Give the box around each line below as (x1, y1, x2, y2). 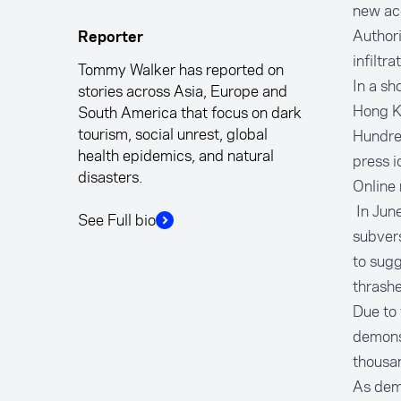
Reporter (78, 30, 144, 45)
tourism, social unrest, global (78, 124, 269, 145)
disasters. (78, 166, 143, 188)
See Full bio (78, 209, 157, 231)
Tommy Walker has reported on (78, 59, 285, 81)
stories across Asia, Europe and (78, 81, 288, 102)
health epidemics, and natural (78, 145, 275, 166)
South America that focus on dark (78, 102, 303, 124)
